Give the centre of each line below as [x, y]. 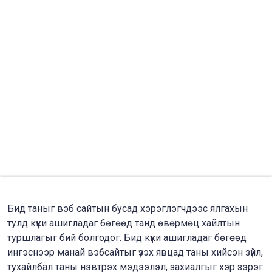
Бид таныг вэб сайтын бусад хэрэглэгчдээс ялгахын [127, 209]
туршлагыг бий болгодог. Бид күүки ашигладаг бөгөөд [127, 238]
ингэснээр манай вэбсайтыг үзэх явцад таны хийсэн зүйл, [135, 252]
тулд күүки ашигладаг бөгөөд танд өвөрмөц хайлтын [124, 223]
